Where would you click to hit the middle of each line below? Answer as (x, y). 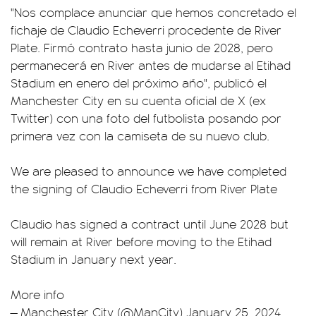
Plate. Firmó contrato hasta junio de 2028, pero (142, 47)
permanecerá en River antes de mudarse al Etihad (151, 65)
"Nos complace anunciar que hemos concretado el (153, 12)
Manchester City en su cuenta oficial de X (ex (138, 100)
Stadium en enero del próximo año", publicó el (139, 83)
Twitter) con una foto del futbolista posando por (146, 118)
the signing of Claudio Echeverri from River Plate (144, 188)
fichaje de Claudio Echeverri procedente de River (146, 30)
